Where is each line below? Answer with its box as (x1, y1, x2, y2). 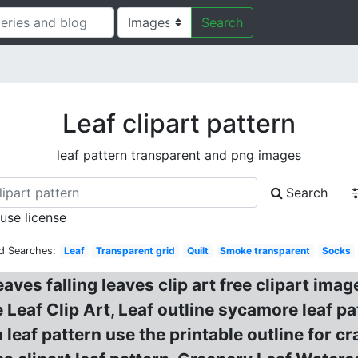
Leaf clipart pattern (62, 108, 296, 139)
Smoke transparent (220, 245, 311, 257)
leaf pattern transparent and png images (57, 147, 301, 163)
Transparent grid (96, 245, 176, 257)
